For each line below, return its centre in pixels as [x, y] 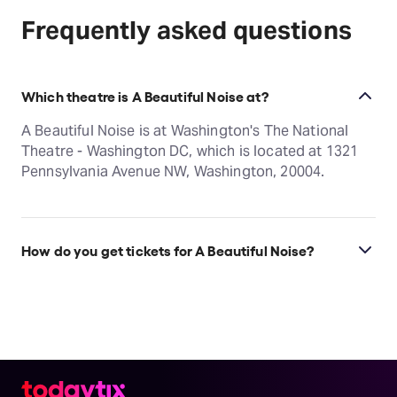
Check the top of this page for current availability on [196, 285]
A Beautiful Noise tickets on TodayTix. [148, 306]
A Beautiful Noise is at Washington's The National [185, 131]
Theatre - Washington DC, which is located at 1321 [190, 152]
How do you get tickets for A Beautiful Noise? [167, 249]
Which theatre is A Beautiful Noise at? [145, 95]
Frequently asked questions [187, 30]
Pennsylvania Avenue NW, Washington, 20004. [173, 172]
